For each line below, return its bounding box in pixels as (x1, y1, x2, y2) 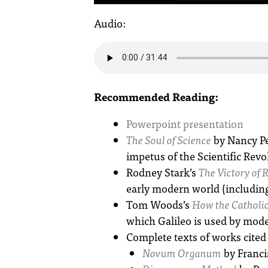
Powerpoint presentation (126, 114, 243, 132)
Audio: (94, 14, 126, 32)
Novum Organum (142, 243, 221, 261)
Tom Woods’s (126, 195, 192, 213)
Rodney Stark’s (126, 163, 199, 181)
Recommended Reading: (94, 87, 218, 105)
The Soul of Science (126, 130, 211, 148)
